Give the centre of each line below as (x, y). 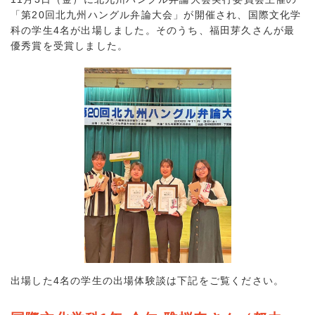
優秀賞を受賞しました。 (70, 45)
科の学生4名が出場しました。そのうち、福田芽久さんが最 (153, 30)
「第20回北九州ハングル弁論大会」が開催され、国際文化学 (156, 14)
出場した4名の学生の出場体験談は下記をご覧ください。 (148, 281)
